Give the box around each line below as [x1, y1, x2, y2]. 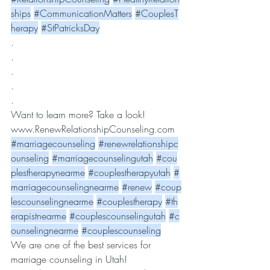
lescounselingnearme [11, 195, 93, 208]
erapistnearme [11, 209, 66, 222]
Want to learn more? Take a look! [11, 108, 148, 121]
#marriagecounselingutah [52, 151, 153, 165]
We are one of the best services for [11, 238, 154, 251]
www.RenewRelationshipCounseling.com [11, 122, 175, 136]
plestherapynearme [11, 166, 85, 179]
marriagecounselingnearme [11, 180, 119, 193]
